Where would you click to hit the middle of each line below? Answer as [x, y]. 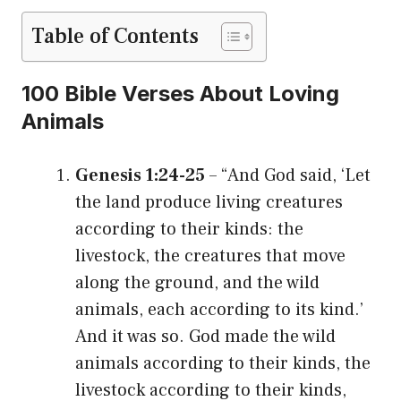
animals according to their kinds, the [223, 363]
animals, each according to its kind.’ [219, 309]
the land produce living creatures [209, 202]
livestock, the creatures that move [210, 256]
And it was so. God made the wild [205, 336]
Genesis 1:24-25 [140, 175]
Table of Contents [115, 36]
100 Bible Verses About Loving [180, 93]
